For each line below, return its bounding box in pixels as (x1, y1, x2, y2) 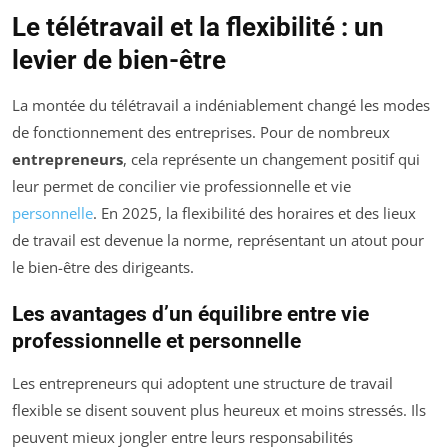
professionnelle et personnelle (12, 329, 301, 354)
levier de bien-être (12, 45, 226, 76)
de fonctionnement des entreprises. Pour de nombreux (12, 122, 390, 143)
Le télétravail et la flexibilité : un (12, 12, 384, 43)
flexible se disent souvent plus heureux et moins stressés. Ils (12, 400, 426, 421)
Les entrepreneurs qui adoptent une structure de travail (12, 373, 393, 394)
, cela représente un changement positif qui (123, 149, 420, 170)
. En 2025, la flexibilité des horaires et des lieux (93, 203, 416, 224)
